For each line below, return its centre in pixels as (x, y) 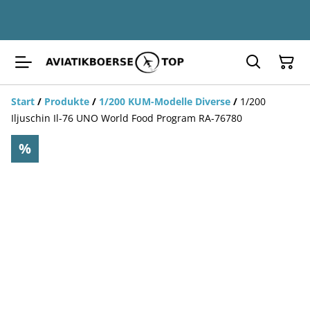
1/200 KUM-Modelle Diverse (165, 101)
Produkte (67, 101)
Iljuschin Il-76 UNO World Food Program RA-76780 (127, 118)
